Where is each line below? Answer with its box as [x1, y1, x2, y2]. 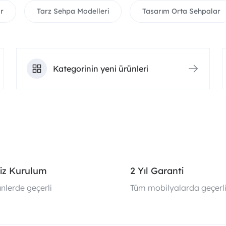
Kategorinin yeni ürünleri [53, 64, 148, 74]
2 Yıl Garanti [130, 165, 184, 177]
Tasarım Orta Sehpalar [142, 7, 220, 16]
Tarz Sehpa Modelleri [37, 7, 109, 16]
